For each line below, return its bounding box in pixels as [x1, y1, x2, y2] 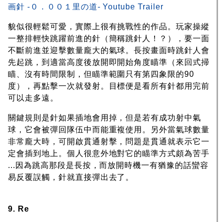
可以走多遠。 [8, 94, 58, 103]
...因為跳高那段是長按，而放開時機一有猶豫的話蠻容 [8, 161, 209, 170]
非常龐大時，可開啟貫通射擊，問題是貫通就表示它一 [8, 137, 210, 146]
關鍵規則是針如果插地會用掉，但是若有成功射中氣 [8, 113, 202, 122]
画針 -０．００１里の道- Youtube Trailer [8, 2, 164, 11]
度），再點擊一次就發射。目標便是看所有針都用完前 [8, 82, 210, 91]
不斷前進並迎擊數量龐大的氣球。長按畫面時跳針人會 [8, 46, 210, 55]
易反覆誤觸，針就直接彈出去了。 [8, 173, 134, 182]
